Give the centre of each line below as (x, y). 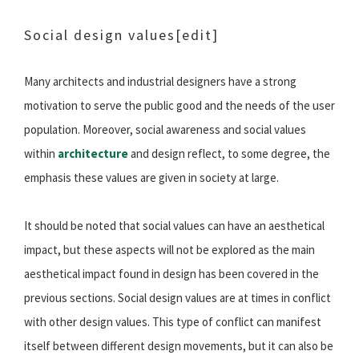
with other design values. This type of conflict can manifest (173, 322)
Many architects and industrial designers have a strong (160, 82)
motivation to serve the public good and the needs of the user (179, 106)
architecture (93, 154)
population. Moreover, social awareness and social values (165, 130)
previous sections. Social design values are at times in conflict (177, 298)
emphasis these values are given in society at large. (151, 178)
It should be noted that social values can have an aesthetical (174, 226)
